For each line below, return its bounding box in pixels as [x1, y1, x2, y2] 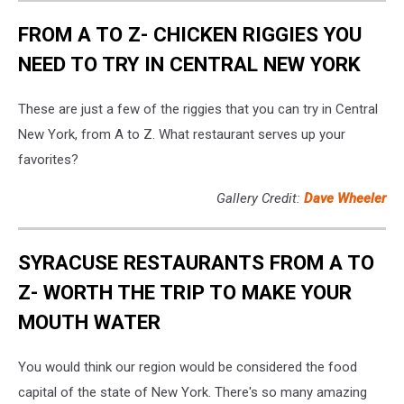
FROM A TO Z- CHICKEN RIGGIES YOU [18, 23, 362, 47]
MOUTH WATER [18, 310, 161, 335]
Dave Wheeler [304, 189, 386, 207]
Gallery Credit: [216, 189, 304, 207]
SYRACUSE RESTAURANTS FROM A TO [18, 251, 374, 275]
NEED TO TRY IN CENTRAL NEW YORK [18, 52, 361, 77]
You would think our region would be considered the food [18, 359, 357, 376]
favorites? [18, 151, 78, 168]
